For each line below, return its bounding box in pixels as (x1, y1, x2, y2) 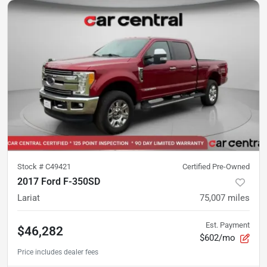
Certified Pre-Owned (182, 162, 250, 172)
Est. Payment (206, 221, 250, 230)
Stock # (17, 162, 45, 172)
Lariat (17, 193, 40, 204)
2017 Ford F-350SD (17, 176, 100, 188)
